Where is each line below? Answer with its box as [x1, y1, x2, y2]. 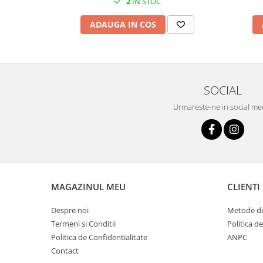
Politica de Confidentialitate [51, 232, 147, 243]
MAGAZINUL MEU [51, 181, 126, 193]
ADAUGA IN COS [89, 19, 156, 31]
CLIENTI [227, 181, 260, 193]
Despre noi [51, 205, 89, 216]
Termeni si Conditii [51, 218, 116, 230]
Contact [51, 245, 79, 257]
